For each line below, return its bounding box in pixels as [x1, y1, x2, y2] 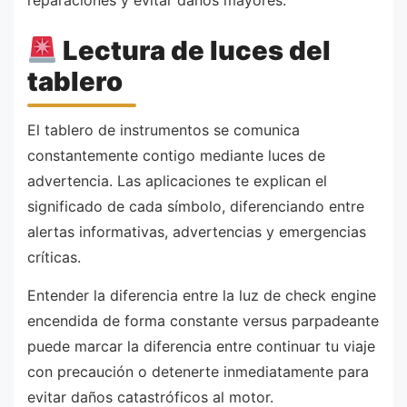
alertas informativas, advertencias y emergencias [27, 223, 366, 242]
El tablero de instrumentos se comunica [27, 121, 300, 140]
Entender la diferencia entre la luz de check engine [27, 286, 376, 305]
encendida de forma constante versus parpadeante [27, 312, 379, 331]
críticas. [27, 248, 81, 267]
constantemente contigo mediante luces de [27, 146, 325, 165]
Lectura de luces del [57, 35, 332, 67]
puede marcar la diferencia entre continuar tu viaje [27, 337, 375, 356]
